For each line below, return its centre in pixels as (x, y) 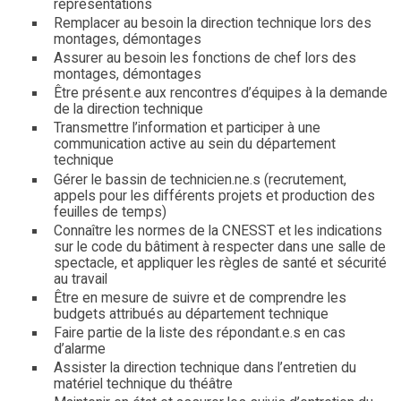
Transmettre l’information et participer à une (187, 128)
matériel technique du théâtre (143, 384)
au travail (80, 279)
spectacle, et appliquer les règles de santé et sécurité (220, 263)
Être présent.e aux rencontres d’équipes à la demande (220, 94)
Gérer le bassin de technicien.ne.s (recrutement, (200, 179)
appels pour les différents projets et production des (214, 196)
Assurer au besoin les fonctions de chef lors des (205, 59)
